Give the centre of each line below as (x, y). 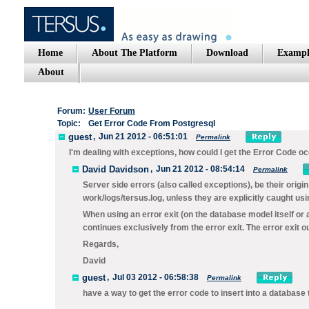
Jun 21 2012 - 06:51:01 (143, 137)
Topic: (69, 123)
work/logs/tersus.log (122, 198)
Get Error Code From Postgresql (152, 123)
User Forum (112, 111)
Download (227, 53)
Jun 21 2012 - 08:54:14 (200, 169)
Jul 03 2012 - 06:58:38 (156, 277)
